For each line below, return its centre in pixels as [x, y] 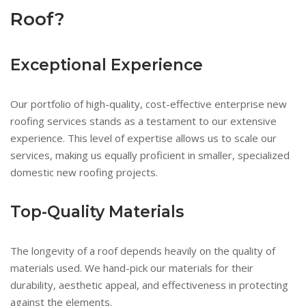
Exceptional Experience [107, 65]
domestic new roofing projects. [84, 172]
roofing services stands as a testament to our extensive [143, 121]
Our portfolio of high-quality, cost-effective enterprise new [149, 104]
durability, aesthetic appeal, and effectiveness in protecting [149, 285]
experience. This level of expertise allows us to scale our [143, 138]
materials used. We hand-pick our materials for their [132, 268]
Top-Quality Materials [97, 212]
